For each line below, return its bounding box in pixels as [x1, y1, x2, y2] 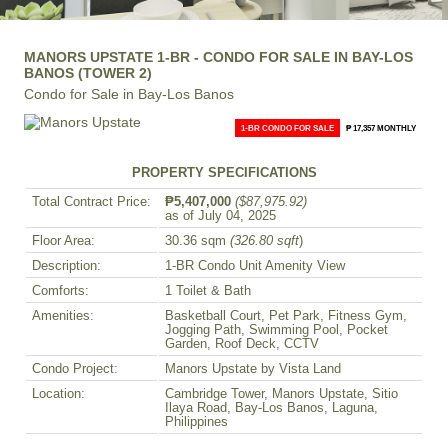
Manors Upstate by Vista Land [165, 361, 341, 376]
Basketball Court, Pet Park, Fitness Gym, [165, 308, 407, 323]
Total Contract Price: [32, 194, 151, 209]
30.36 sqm [165, 233, 230, 248]
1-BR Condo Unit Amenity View [165, 258, 345, 273]
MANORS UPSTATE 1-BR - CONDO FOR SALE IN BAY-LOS [24, 48, 413, 65]
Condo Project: [32, 361, 118, 376]
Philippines [165, 414, 228, 429]
